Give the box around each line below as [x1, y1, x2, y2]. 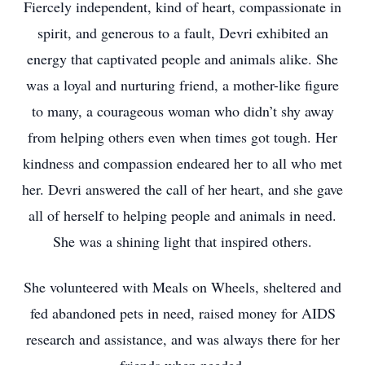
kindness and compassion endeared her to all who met [23, 153, 342, 173]
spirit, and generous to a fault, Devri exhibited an [37, 23, 328, 42]
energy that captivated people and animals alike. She [27, 49, 338, 68]
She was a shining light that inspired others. [53, 231, 312, 251]
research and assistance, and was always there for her [25, 329, 340, 349]
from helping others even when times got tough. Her [28, 127, 337, 147]
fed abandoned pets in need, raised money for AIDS [29, 303, 336, 323]
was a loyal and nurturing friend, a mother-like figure [26, 75, 339, 95]
